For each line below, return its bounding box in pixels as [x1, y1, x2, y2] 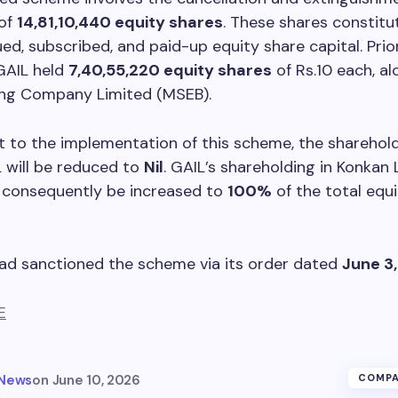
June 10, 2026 [52, 370, 140, 389]
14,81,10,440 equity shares [17, 11, 223, 33]
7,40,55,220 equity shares [68, 59, 272, 81]
